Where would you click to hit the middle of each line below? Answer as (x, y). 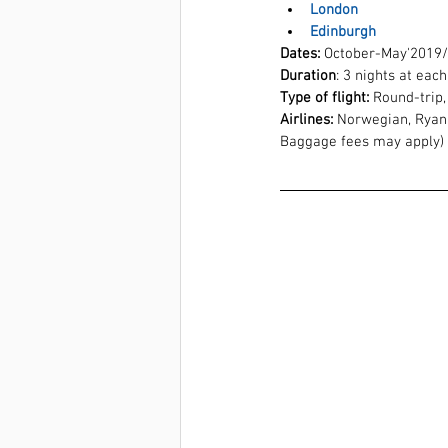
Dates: (300, 53)
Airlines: (306, 119)
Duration (308, 75)
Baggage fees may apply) (362, 141)
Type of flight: (324, 97)
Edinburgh (343, 31)
